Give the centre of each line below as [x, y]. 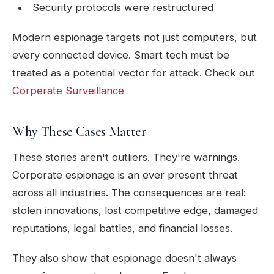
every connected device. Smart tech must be [121, 55]
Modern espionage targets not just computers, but [135, 38]
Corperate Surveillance [68, 91]
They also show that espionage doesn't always [124, 258]
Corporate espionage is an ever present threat [125, 175]
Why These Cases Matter [79, 131]
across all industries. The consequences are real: [129, 193]
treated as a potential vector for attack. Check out [134, 73]
